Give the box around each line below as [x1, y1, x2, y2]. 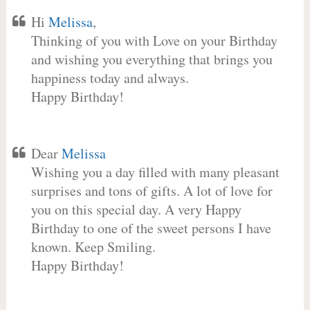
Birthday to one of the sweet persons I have [30, 219, 271, 237]
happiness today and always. [30, 69, 189, 87]
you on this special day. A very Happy [30, 200, 241, 219]
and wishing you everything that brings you [30, 50, 273, 69]
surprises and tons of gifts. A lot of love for [30, 181, 273, 200]
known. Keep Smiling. [30, 237, 156, 256]
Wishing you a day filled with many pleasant [30, 163, 280, 181]
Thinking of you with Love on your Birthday [30, 31, 277, 50]
